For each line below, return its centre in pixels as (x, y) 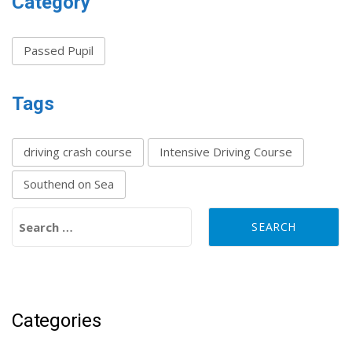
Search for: (44, 216)
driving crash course (78, 151)
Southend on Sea (69, 183)
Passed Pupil (59, 50)
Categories (57, 320)
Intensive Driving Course (226, 151)
